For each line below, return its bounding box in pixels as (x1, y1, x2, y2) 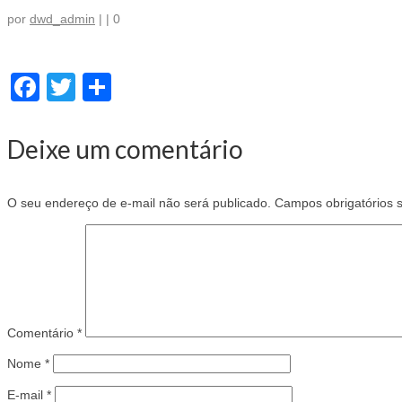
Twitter (75, 71, 161, 104)
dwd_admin (30, 12, 95, 27)
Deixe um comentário (7, 134, 243, 165)
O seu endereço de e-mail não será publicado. (7, 196, 271, 211)
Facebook (39, 71, 167, 104)
